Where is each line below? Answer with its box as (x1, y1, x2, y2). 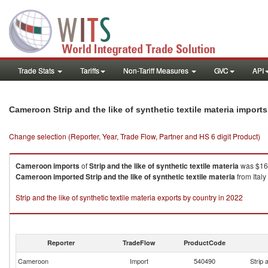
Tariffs (80, 65, 99, 75)
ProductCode (184, 238, 226, 247)
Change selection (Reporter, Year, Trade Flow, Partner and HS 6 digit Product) (9, 131, 260, 141)
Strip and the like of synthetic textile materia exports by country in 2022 (16, 192, 243, 202)
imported (53, 171, 84, 182)
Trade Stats (18, 65, 56, 75)
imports (53, 160, 80, 171)
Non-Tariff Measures (123, 65, 190, 75)
